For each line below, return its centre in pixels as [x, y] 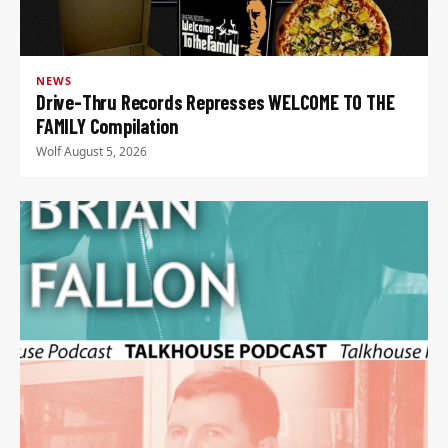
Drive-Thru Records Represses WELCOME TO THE [215, 101]
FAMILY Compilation [107, 125]
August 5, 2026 [105, 151]
